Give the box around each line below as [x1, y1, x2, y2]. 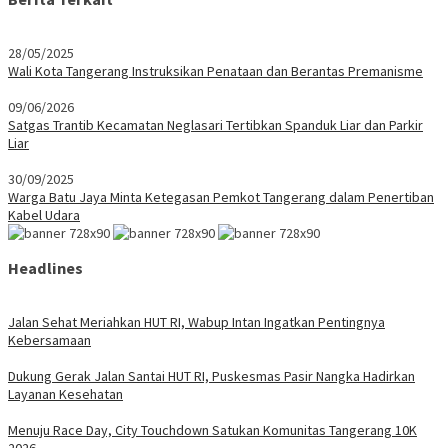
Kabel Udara [8, 205, 80, 224]
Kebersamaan [8, 330, 91, 349]
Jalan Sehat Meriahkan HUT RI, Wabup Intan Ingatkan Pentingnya [8, 312, 385, 331]
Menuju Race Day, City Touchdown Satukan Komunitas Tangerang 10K [8, 420, 417, 439]
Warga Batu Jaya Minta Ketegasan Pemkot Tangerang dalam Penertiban [8, 187, 434, 206]
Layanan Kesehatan [8, 384, 123, 403]
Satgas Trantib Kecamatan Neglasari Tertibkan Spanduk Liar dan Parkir [8, 115, 423, 134]
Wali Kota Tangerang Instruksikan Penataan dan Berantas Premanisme [8, 61, 423, 80]
